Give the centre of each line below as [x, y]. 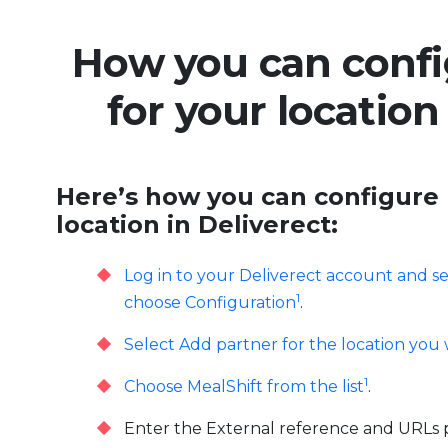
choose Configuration [210, 303]
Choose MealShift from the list [244, 387]
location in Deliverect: [197, 225]
